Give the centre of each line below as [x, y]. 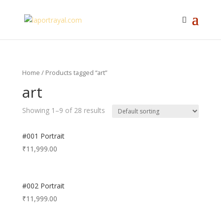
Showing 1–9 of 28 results [63, 110]
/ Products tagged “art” [73, 73]
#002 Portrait [43, 186]
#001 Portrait [43, 136]
